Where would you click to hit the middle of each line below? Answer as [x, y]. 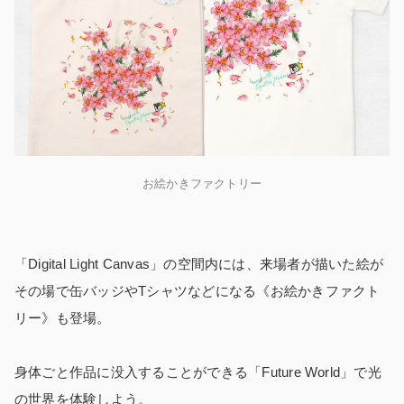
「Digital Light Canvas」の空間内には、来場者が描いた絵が [199, 263]
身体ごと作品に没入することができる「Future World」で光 [198, 372]
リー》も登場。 [63, 317]
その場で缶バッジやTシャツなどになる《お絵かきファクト [197, 290]
